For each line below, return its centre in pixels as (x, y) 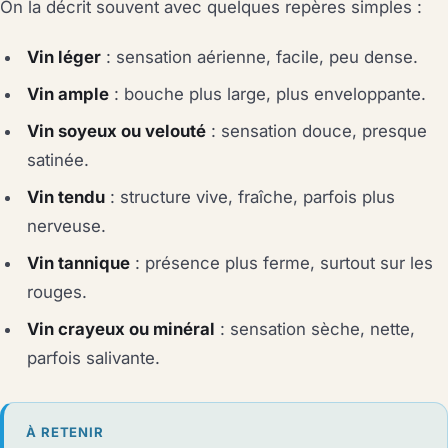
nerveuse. (67, 226)
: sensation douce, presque (317, 131)
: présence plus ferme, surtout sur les (282, 263)
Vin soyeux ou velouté (117, 131)
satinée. (58, 160)
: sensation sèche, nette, (315, 329)
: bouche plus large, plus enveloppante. (268, 94)
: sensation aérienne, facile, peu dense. (260, 57)
